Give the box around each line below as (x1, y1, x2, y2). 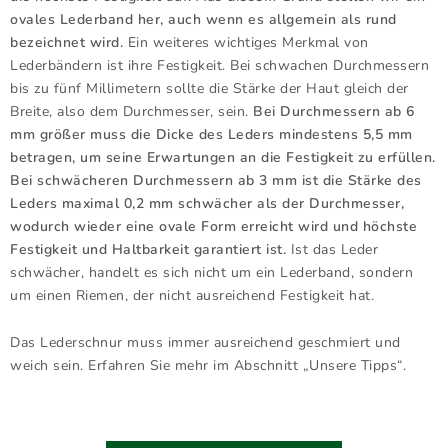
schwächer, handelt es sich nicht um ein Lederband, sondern (10, 263, 413, 282)
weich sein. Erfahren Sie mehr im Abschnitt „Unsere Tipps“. (10, 356, 406, 375)
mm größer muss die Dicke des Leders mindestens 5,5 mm (10, 125, 413, 144)
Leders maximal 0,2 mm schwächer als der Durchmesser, (10, 194, 404, 213)
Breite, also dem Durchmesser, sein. (10, 102, 253, 121)
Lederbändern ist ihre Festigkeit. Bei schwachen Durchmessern (10, 56, 429, 75)
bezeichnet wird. (10, 33, 123, 52)
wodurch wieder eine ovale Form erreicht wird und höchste (10, 217, 417, 236)
